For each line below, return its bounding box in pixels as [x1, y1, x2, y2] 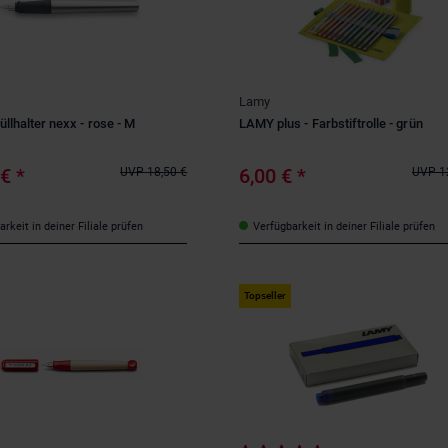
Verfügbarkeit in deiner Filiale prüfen [252, 220, 435, 233]
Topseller [243, 290, 286, 301]
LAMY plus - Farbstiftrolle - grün [238, 116, 423, 131]
